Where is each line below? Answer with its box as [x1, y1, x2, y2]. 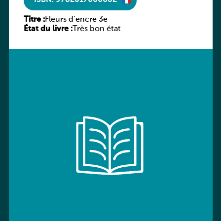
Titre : [23, 15, 45, 24]
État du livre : [23, 25, 73, 33]
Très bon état [72, 25, 121, 33]
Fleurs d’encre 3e [44, 15, 108, 24]
